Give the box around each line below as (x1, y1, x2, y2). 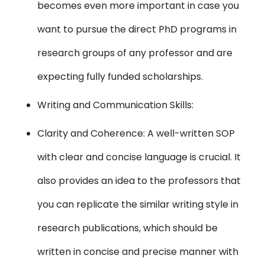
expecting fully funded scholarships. (37, 70, 203, 83)
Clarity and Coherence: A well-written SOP (37, 127, 235, 140)
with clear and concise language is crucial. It (37, 150, 241, 164)
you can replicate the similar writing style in (37, 198, 239, 211)
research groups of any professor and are (37, 46, 233, 60)
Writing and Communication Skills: (37, 98, 194, 112)
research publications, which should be (37, 221, 218, 235)
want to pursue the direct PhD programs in (37, 22, 237, 36)
